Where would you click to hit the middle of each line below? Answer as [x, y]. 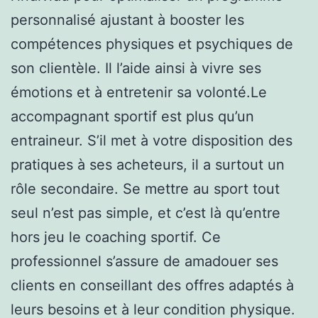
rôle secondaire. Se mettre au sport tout [145, 188]
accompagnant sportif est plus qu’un [132, 116]
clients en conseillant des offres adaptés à [152, 285]
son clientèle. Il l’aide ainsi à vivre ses [136, 68]
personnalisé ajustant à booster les [127, 20]
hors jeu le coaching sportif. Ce [116, 237]
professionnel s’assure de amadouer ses [144, 261]
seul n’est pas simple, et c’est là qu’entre [146, 213]
